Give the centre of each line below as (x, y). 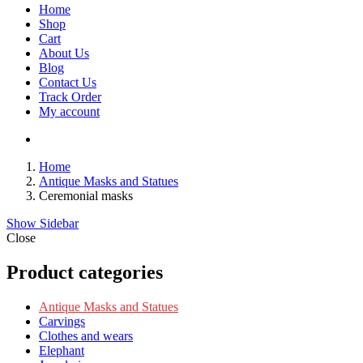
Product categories (85, 273)
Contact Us (68, 83)
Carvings (62, 321)
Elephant (62, 350)
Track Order (70, 97)
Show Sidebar (43, 224)
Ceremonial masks (86, 196)
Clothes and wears (86, 336)
